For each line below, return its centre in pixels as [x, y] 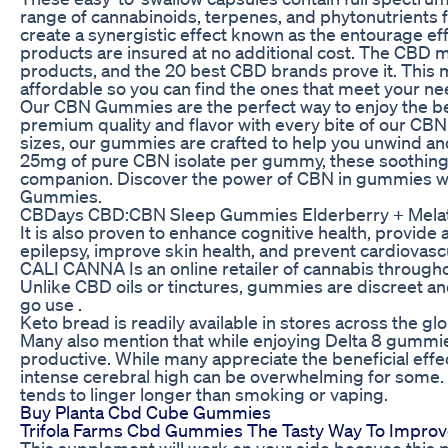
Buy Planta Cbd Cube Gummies [145, 411]
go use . [51, 303]
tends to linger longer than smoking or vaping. [204, 393]
